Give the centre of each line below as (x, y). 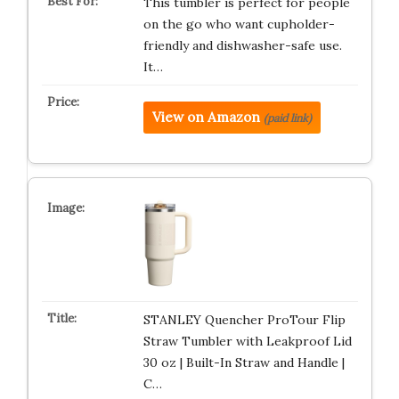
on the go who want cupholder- (239, 24)
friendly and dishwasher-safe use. (242, 45)
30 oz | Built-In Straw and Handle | (244, 362)
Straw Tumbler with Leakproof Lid (247, 341)
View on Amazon (206, 117)
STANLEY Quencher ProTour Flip (244, 320)
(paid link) (287, 118)
